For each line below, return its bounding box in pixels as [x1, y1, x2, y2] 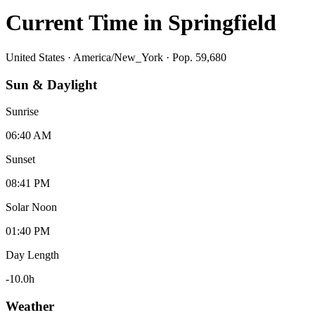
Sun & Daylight [6, 77, 97, 92]
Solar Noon [6, 201, 57, 214]
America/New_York [73, 51, 163, 63]
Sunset [6, 153, 35, 166]
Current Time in [6, 10, 168, 36]
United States [6, 51, 65, 63]
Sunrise [6, 105, 39, 118]
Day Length [6, 249, 59, 262]
